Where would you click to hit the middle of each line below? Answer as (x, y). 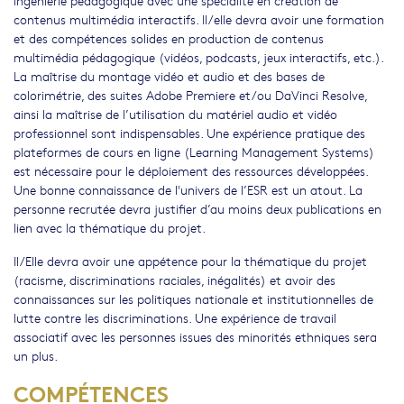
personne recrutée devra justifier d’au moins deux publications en (197, 209)
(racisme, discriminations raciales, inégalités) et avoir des (174, 280)
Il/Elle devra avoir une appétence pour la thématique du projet (190, 261)
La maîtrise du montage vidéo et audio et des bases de (169, 76)
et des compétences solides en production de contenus (169, 38)
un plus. (36, 356)
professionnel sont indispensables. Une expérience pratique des (189, 133)
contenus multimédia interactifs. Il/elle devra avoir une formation (199, 19)
